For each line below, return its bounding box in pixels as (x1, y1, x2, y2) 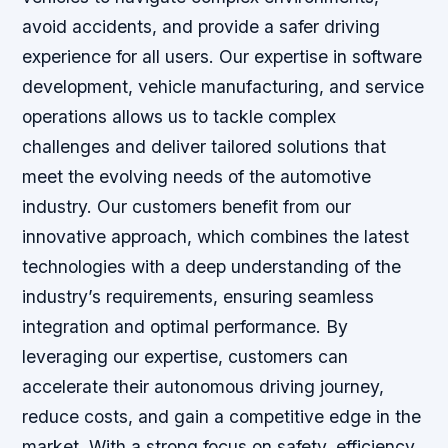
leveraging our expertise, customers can (22, 346, 349, 368)
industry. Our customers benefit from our (22, 196, 352, 218)
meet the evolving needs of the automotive (22, 166, 372, 188)
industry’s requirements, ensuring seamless (22, 286, 375, 308)
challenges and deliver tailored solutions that (22, 136, 387, 158)
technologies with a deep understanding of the (22, 256, 402, 278)
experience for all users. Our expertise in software (22, 46, 423, 68)
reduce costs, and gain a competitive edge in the (22, 406, 422, 428)
